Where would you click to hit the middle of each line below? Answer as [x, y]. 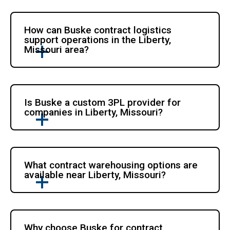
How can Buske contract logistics [98, 30]
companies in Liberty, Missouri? [94, 112]
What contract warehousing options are [111, 165]
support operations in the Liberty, [98, 40]
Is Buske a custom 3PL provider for [103, 102]
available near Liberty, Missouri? [95, 175]
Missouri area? [57, 49]
